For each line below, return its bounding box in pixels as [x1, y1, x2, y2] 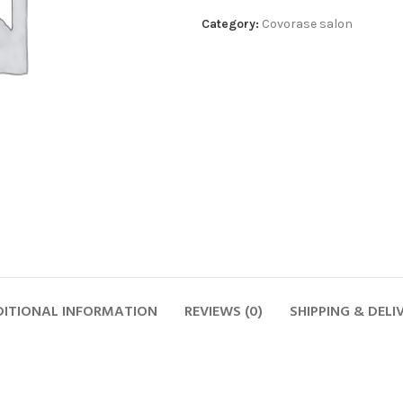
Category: [201, 16, 259, 31]
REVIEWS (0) [184, 300, 263, 324]
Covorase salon [262, 16, 353, 31]
